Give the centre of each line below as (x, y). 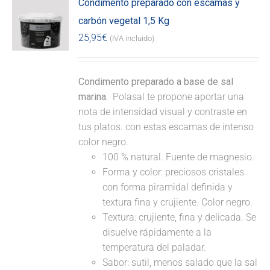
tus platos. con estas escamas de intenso (166, 127)
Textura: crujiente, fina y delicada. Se (180, 218)
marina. (95, 97)
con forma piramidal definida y (168, 187)
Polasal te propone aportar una (177, 97)
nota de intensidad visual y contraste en (163, 112)
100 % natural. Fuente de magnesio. (179, 157)
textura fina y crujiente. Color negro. (178, 202)
